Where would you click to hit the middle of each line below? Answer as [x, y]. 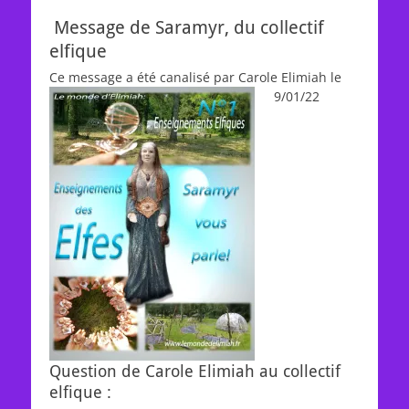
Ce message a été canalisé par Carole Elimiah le [195, 77]
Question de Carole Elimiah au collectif [195, 371]
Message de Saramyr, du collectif [187, 27]
